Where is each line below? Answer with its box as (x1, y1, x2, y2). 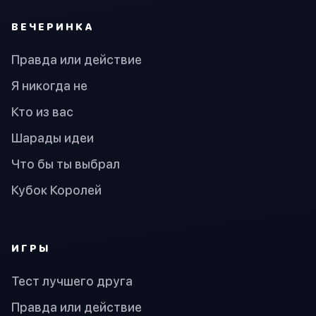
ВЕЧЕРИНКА (11, 20, 95, 33)
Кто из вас (11, 104, 73, 120)
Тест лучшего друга (11, 273, 133, 288)
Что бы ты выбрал (11, 157, 120, 172)
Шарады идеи (11, 130, 94, 146)
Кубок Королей (11, 183, 102, 198)
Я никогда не (11, 78, 87, 94)
